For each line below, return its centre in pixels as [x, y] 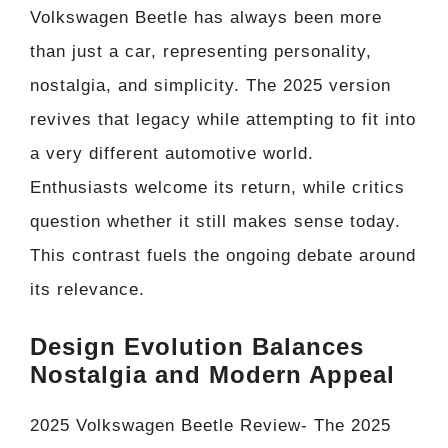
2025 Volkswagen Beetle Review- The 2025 [210, 425]
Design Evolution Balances [197, 346]
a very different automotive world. [172, 154]
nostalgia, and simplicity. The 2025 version [210, 86]
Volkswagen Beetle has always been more [206, 18]
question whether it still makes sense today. [215, 222]
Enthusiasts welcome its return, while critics [217, 188]
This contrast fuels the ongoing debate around [223, 256]
